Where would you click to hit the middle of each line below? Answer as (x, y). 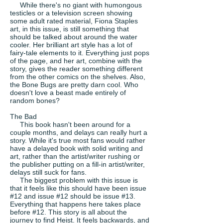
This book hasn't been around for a (70, 124)
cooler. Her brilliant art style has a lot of (71, 45)
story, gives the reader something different (76, 69)
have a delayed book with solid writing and (76, 148)
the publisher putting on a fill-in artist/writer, (77, 164)
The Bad (23, 116)
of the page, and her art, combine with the (76, 61)
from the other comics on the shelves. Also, (78, 77)
